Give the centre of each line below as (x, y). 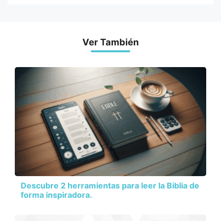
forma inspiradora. (56, 195)
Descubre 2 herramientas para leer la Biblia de (110, 186)
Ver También (110, 42)
